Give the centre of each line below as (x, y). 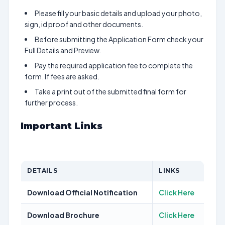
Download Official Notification (82, 192)
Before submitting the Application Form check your (119, 39)
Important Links (63, 126)
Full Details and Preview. (63, 50)
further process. (51, 102)
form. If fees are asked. (62, 76)
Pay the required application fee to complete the (114, 65)
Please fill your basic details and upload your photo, (118, 13)
